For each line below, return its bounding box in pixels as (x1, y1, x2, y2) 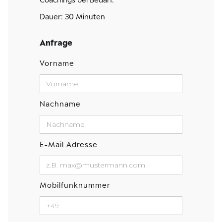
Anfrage (40, 38, 72, 48)
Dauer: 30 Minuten (40, 12, 105, 21)
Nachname (40, 100, 81, 108)
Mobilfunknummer (40, 181, 111, 189)
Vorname (40, 59, 74, 67)
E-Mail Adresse (40, 140, 98, 149)
